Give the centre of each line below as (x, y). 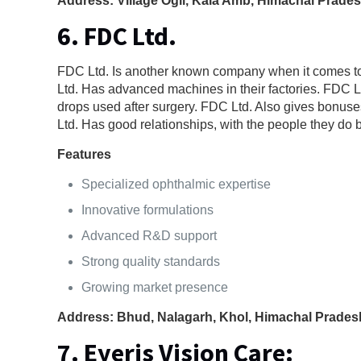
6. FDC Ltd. (117, 36)
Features (85, 154)
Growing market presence (155, 287)
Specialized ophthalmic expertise (176, 184)
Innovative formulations (148, 210)
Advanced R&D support (149, 235)
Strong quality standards (151, 261)
